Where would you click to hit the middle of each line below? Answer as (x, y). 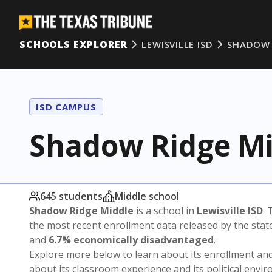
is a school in (165, 211)
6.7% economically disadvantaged (131, 240)
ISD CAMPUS (66, 107)
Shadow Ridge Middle (81, 211)
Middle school (147, 196)
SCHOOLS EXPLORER (73, 44)
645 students (71, 196)
